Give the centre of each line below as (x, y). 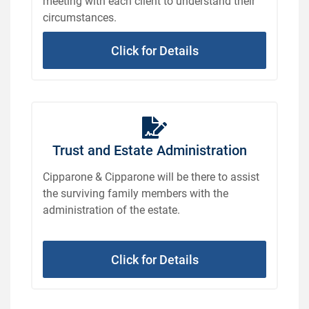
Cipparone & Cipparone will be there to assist (151, 176)
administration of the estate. (111, 209)
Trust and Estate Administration (149, 149)
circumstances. (80, 17)
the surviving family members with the (136, 192)
